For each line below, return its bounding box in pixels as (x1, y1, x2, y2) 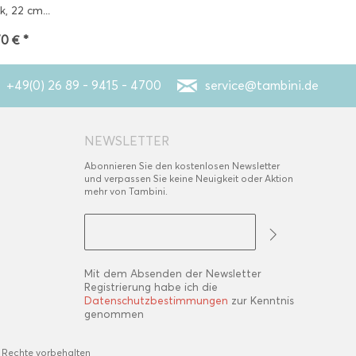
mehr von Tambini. (84, 185, 168, 197)
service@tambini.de (205, 78, 319, 93)
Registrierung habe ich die (84, 281, 218, 294)
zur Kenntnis (228, 294, 294, 308)
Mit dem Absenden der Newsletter (84, 267, 261, 281)
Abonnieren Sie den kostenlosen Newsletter (84, 160, 280, 172)
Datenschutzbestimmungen (84, 294, 228, 308)
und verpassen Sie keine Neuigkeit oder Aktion (84, 172, 293, 184)
